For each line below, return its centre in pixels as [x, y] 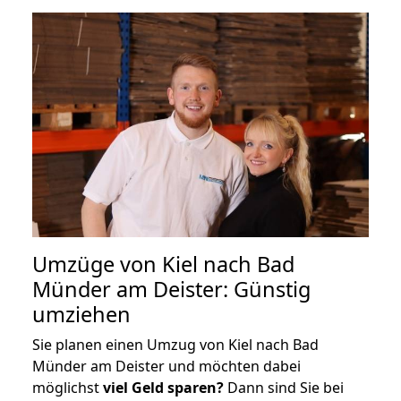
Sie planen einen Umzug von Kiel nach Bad [175, 344]
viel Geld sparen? [163, 387]
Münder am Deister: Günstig [171, 289]
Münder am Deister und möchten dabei [166, 366]
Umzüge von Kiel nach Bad [163, 264]
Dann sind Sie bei [284, 387]
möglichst [68, 387]
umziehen [81, 314]
